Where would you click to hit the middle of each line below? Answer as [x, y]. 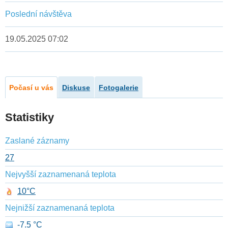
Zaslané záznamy [37, 141]
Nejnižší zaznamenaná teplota [60, 208]
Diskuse [76, 88]
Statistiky [30, 118]
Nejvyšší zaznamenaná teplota [61, 175]
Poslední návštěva [38, 14]
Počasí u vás [31, 88]
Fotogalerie [119, 88]
